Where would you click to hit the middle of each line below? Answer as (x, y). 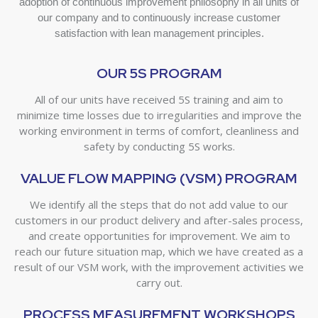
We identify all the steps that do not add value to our (159, 205)
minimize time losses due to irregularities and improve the (159, 115)
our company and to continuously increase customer (159, 18)
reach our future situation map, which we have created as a (159, 252)
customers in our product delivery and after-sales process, (159, 220)
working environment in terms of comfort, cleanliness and (159, 131)
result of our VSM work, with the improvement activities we (159, 267)
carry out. (159, 283)
